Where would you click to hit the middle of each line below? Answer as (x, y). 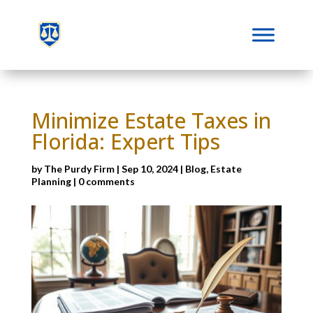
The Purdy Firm (79, 169)
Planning (51, 181)
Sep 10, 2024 (150, 169)
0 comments (106, 181)
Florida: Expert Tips (125, 141)
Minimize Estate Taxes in (151, 121)
